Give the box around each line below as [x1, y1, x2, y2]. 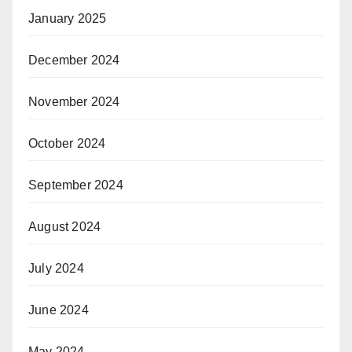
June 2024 [28, 303, 89, 317]
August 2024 [28, 220, 101, 234]
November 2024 [28, 95, 120, 109]
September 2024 [28, 178, 123, 192]
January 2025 [28, 12, 107, 26]
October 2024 [28, 137, 106, 151]
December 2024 [28, 53, 120, 68]
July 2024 [28, 262, 84, 276]
